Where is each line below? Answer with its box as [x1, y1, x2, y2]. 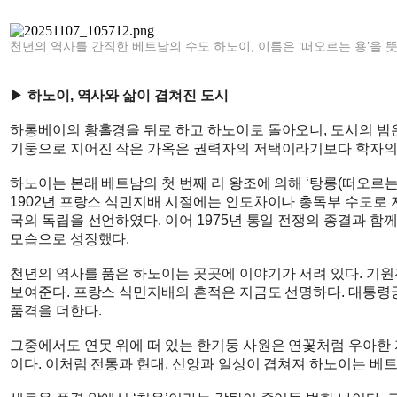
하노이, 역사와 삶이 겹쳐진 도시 [27, 88, 229, 103]
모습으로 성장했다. [10, 231, 130, 246]
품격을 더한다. [10, 303, 102, 318]
